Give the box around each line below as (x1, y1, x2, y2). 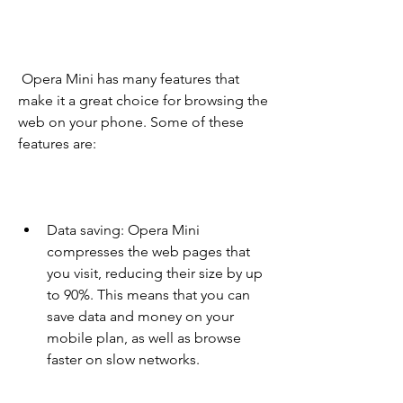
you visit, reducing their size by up (47, 264, 263, 282)
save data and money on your (47, 308, 234, 326)
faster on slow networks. (47, 351, 200, 369)
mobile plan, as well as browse (47, 329, 241, 347)
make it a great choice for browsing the (18, 92, 268, 110)
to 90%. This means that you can (47, 286, 250, 304)
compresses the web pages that (47, 243, 250, 261)
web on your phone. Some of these (18, 113, 244, 131)
